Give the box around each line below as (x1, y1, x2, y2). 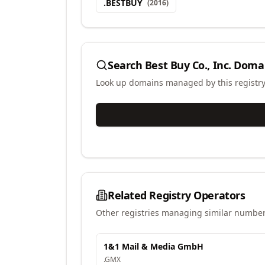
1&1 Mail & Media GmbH (104, 241, 203, 252)
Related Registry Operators (108, 188, 245, 202)
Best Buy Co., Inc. (144, 58, 231, 72)
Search (108, 58, 145, 72)
